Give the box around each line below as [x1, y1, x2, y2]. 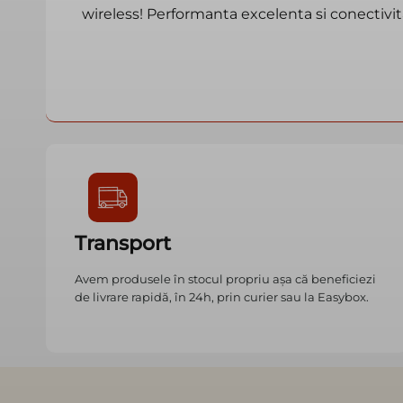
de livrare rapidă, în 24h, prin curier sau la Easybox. [75, 290, 369, 305]
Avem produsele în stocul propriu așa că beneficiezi [75, 272, 376, 287]
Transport [75, 231, 171, 256]
